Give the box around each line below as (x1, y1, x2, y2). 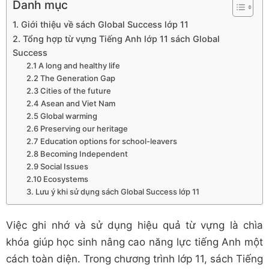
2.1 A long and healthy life (26, 61, 120, 71)
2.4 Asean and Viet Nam (26, 98, 117, 109)
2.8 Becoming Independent (26, 149, 128, 159)
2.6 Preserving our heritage (26, 124, 128, 134)
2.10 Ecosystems (26, 174, 88, 184)
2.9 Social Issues (26, 162, 88, 172)
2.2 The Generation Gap (26, 73, 115, 83)
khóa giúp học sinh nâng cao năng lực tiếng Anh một (6, 236, 263, 249)
